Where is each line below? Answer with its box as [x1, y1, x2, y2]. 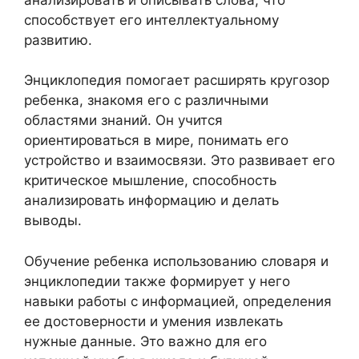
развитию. [24, 31, 92, 48]
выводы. [24, 212, 82, 228]
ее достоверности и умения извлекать [24, 313, 283, 329]
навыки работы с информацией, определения [24, 292, 332, 309]
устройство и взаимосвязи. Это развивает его [24, 152, 335, 168]
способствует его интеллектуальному [24, 11, 279, 28]
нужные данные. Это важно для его [24, 333, 267, 349]
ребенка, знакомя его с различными [24, 92, 268, 108]
